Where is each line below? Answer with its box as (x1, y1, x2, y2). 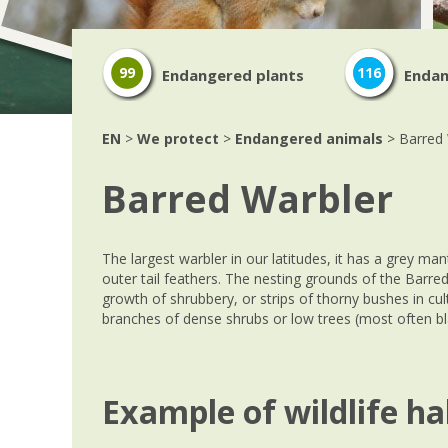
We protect (137, 129, 219, 148)
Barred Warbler (102, 173, 393, 224)
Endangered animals (235, 129, 383, 148)
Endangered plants (162, 65, 304, 85)
